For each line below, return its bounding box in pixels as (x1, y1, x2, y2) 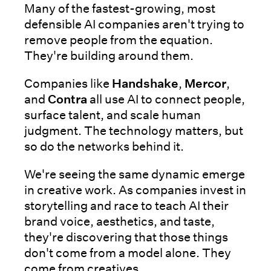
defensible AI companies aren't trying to (24, 17, 244, 32)
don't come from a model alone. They (24, 246, 231, 261)
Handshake (112, 76, 178, 91)
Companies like (24, 76, 112, 91)
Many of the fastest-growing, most (24, 1, 215, 16)
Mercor (184, 76, 226, 91)
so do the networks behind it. (24, 139, 184, 154)
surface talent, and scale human (24, 108, 201, 123)
